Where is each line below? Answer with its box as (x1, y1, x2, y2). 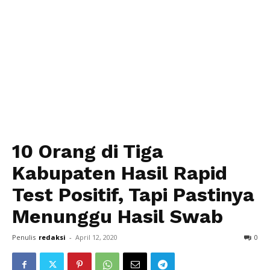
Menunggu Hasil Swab (12, 205, 223, 228)
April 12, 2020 (75, 233, 118, 242)
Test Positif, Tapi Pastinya (12, 183, 254, 206)
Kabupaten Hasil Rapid (12, 162, 227, 184)
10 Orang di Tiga (12, 140, 163, 163)
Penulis (12, 233, 36, 242)
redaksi (39, 233, 66, 242)
